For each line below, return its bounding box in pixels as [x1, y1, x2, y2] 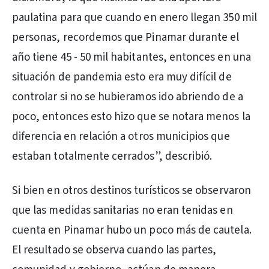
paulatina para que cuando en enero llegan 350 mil [12, 10, 257, 26]
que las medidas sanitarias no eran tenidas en [12, 202, 233, 219]
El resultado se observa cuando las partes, [12, 242, 217, 258]
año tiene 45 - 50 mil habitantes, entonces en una [12, 49, 251, 65]
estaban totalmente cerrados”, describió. [12, 148, 213, 165]
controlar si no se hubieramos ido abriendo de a [12, 89, 243, 105]
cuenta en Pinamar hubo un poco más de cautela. [12, 222, 252, 238]
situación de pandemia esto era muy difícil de [12, 69, 232, 85]
